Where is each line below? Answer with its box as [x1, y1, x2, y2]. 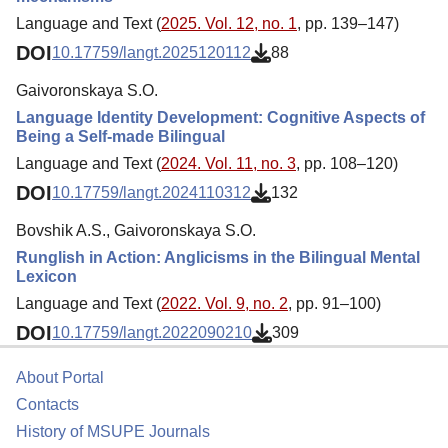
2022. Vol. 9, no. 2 [161, 294, 288, 312]
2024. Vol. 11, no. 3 [161, 154, 296, 172]
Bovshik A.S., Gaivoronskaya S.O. [16, 221, 256, 239]
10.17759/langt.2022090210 [52, 324, 252, 342]
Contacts [16, 396, 79, 413]
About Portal [16, 369, 104, 386]
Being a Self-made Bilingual [16, 127, 225, 145]
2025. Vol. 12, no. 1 [161, 14, 297, 32]
